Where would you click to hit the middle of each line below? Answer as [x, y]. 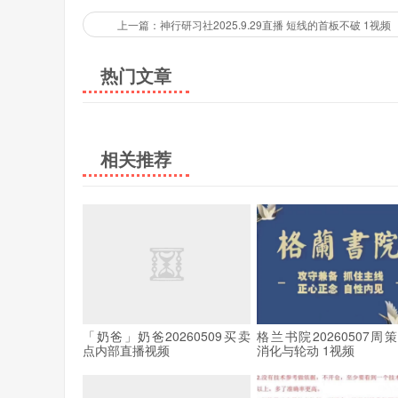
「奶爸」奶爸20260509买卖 [167, 336]
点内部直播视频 [126, 350]
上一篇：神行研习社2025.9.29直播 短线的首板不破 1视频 [254, 24]
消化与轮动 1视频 [306, 350]
